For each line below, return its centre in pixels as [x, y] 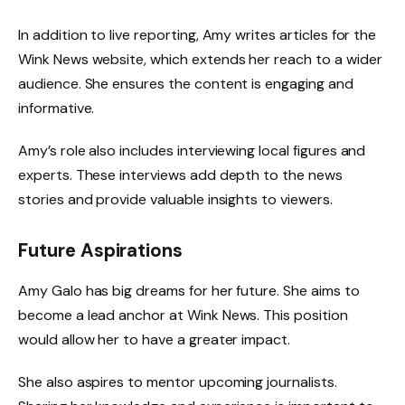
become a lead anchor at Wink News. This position [183, 315]
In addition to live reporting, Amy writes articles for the [198, 34]
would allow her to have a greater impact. [155, 339]
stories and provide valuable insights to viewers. [175, 200]
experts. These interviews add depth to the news [180, 175]
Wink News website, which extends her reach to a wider [200, 59]
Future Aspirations [101, 251]
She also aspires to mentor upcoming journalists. [178, 382]
